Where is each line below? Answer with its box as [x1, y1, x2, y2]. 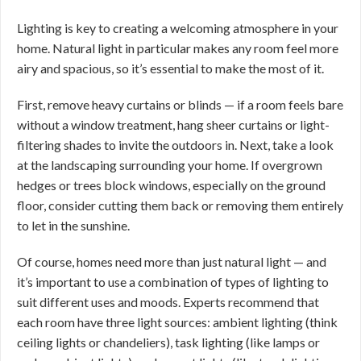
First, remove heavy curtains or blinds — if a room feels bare [17, 97, 343, 112]
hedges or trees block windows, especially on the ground [17, 177, 326, 193]
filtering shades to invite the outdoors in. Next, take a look [17, 137, 334, 152]
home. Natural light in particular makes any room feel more [17, 40, 338, 56]
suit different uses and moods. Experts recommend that [17, 294, 319, 309]
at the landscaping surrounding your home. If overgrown [17, 157, 322, 172]
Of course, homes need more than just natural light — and [17, 254, 326, 269]
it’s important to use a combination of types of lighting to [17, 274, 329, 289]
